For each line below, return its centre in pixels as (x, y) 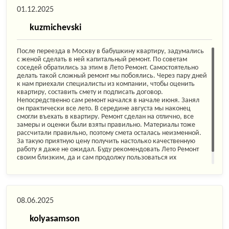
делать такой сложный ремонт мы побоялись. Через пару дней (112, 76)
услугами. (32, 166)
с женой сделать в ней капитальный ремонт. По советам (102, 60)
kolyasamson (55, 219)
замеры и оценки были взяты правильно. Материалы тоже (106, 125)
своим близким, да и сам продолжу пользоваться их (97, 158)
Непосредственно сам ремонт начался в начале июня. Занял (108, 100)
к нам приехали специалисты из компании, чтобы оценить (106, 84)
